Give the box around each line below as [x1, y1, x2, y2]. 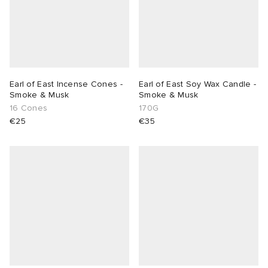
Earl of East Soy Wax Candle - [139, 79, 257, 90]
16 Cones [10, 103, 48, 114]
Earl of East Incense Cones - [10, 79, 123, 90]
